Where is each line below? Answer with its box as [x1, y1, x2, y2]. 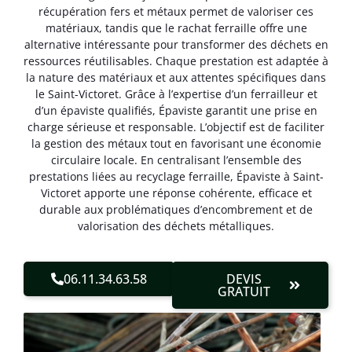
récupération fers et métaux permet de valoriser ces [38, 4, 313, 20]
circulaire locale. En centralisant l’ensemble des [50, 152, 302, 168]
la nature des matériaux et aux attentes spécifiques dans [26, 70, 326, 86]
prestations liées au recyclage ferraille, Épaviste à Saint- [28, 169, 324, 185]
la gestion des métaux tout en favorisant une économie [31, 136, 321, 152]
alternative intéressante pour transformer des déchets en [24, 37, 328, 53]
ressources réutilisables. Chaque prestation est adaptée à [24, 53, 328, 69]
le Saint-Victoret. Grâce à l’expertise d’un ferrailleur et [35, 86, 317, 102]
